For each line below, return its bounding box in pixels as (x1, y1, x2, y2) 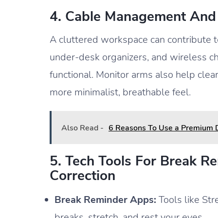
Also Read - (61, 122, 104, 133)
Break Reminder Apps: (54, 193, 156, 206)
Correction (50, 166, 115, 185)
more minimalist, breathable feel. (50, 85, 191, 99)
